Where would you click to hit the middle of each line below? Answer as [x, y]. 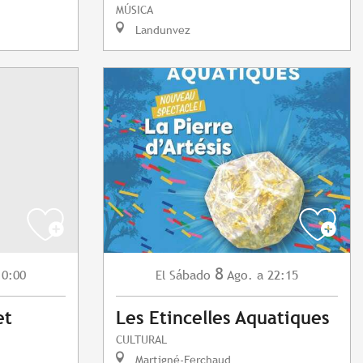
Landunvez [161, 30]
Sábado [190, 275]
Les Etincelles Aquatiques [222, 318]
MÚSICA [135, 10]
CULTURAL [141, 340]
